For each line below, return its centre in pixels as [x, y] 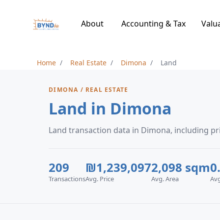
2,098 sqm [181, 167]
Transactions [67, 179]
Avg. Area [165, 179]
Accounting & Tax [153, 24]
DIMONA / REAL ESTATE [89, 90]
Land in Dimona [110, 108]
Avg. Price [100, 179]
